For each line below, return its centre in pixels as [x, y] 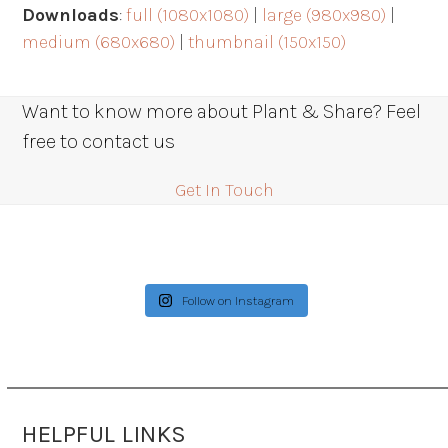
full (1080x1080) [188, 15]
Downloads [71, 15]
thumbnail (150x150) [267, 42]
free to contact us [99, 142]
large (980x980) [324, 15]
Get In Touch [224, 190]
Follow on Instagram [238, 301]
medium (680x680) [99, 42]
